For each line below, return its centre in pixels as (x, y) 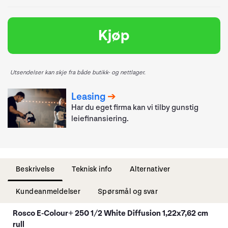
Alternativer (150, 169)
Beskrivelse (35, 169)
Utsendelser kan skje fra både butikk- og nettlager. (78, 73)
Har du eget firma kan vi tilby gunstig (135, 108)
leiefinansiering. (100, 119)
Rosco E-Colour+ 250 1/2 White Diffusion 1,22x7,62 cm (110, 213)
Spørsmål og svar (128, 191)
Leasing (89, 97)
